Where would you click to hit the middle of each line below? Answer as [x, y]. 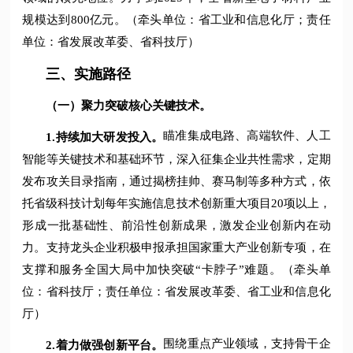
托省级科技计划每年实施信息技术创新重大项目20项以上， [176, 203]
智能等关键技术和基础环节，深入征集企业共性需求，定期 [176, 159]
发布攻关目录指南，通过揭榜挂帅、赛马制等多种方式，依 [176, 181]
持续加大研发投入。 [110, 137]
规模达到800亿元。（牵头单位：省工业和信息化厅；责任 [176, 20]
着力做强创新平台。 [110, 345]
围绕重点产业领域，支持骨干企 [247, 343]
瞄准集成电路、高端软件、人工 [247, 135]
